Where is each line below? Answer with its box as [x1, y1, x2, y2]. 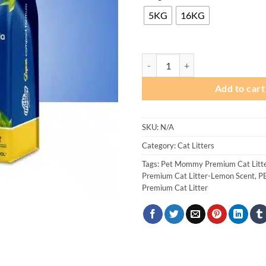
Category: [142, 141, 178, 150]
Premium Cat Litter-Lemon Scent [142, 171, 255, 180]
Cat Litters [178, 141, 214, 150]
